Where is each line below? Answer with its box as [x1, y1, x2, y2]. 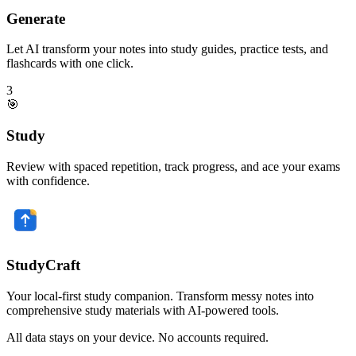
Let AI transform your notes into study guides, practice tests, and [6, 42, 328, 56]
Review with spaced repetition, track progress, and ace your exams [6, 159, 340, 173]
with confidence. [6, 173, 90, 188]
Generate [6, 10, 65, 27]
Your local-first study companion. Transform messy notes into [6, 289, 314, 304]
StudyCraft [6, 257, 80, 274]
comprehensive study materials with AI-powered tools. [6, 304, 279, 318]
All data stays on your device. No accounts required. [6, 331, 269, 345]
